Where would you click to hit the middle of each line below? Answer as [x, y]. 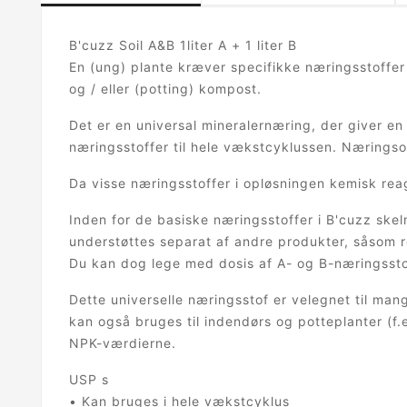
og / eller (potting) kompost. [165, 88]
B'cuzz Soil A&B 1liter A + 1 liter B [183, 45]
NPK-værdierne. [123, 342]
